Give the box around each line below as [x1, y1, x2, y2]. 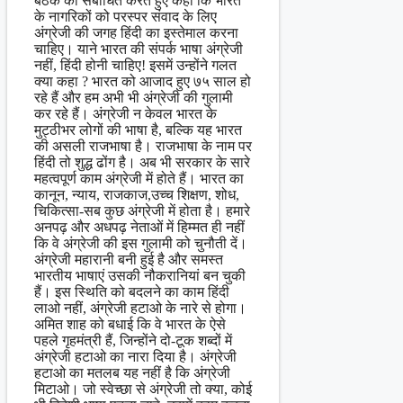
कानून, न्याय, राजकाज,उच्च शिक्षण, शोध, [34, 187, 239, 203]
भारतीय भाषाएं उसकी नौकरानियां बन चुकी [34, 268, 246, 284]
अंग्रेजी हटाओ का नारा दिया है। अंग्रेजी [34, 349, 237, 365]
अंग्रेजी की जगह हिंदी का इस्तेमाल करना [34, 25, 238, 41]
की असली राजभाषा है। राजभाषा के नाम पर [34, 139, 252, 155]
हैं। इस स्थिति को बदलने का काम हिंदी [34, 284, 229, 300]
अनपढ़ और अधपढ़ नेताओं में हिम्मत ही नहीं [34, 219, 245, 236]
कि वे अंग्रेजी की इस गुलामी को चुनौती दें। [34, 236, 247, 252]
